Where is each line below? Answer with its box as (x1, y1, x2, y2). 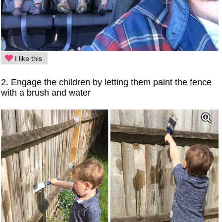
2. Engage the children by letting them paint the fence (1, 77, 212, 88)
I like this (13, 55, 43, 63)
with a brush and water (1, 88, 91, 98)
